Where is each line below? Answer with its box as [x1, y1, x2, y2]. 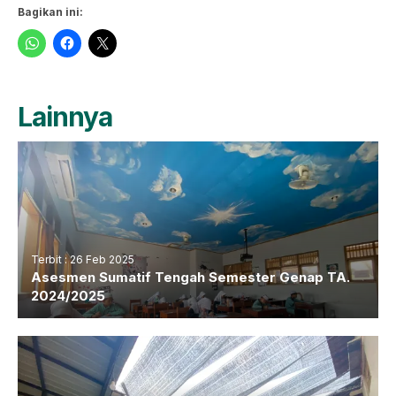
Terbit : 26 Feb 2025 [31, 252, 134, 266]
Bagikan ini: [18, 4, 83, 19]
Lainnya [18, 100, 112, 133]
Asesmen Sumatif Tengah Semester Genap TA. [31, 268, 350, 286]
